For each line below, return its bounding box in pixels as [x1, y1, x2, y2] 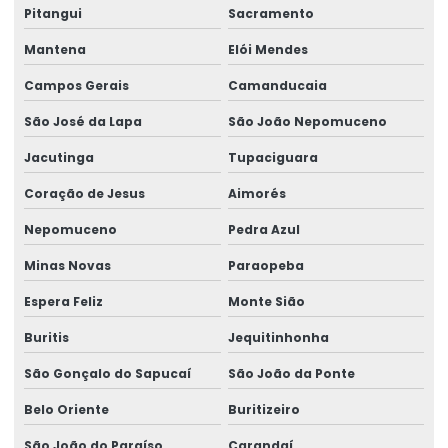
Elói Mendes [227, 40, 308, 58]
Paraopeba [227, 256, 304, 274]
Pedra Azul [227, 220, 300, 238]
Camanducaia [227, 76, 327, 94]
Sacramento [227, 4, 314, 22]
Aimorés [227, 184, 286, 202]
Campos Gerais [24, 76, 129, 94]
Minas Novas [24, 256, 111, 274]
